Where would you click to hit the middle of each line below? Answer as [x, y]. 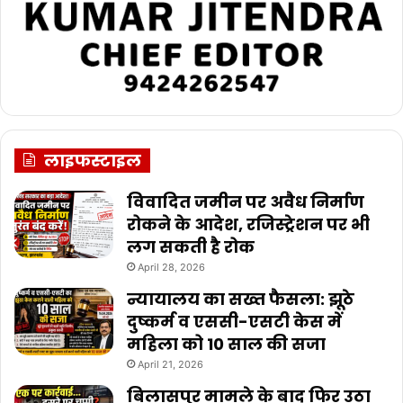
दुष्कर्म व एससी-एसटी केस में [234, 322]
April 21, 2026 [170, 365]
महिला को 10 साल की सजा [226, 345]
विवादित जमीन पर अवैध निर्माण [246, 202]
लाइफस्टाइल [93, 161]
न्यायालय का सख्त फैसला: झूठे [241, 300]
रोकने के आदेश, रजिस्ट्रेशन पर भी [248, 225]
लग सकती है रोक [191, 247]
